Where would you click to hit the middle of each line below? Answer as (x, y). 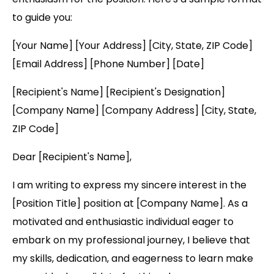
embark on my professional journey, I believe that (131, 240)
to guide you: (42, 18)
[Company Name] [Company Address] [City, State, (134, 111)
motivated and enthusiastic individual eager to (123, 222)
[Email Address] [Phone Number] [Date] (108, 64)
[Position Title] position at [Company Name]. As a (130, 204)
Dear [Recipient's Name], (72, 157)
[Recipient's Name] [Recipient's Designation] (119, 92)
